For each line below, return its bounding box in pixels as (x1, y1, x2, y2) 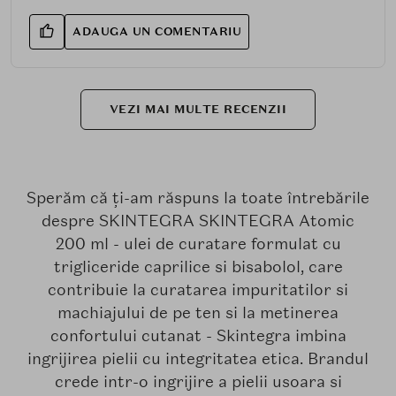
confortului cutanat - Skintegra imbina (49, 325, 346, 346)
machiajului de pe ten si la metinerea (57, 302, 339, 324)
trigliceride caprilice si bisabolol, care (53, 256, 343, 278)
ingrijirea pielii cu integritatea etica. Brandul (27, 348, 369, 369)
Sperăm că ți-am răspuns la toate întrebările (27, 187, 369, 209)
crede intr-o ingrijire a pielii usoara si (54, 371, 342, 392)
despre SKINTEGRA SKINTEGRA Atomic (42, 210, 354, 232)
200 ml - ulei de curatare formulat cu (55, 233, 341, 255)
